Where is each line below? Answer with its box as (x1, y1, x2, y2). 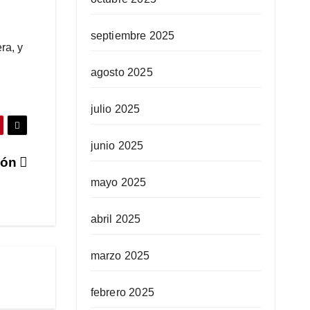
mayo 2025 (90, 176, 147, 188)
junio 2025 (90, 139, 144, 152)
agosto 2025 (90, 66, 153, 78)
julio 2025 (90, 102, 140, 115)
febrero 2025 (90, 286, 154, 298)
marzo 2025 (90, 249, 150, 262)
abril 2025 (90, 212, 141, 225)
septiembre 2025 (90, 29, 175, 42)
